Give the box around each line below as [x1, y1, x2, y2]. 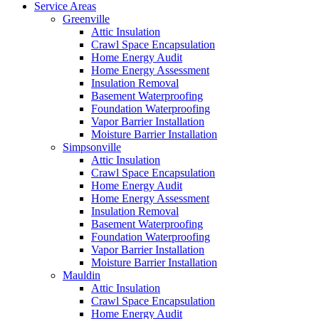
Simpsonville [63, 140, 121, 153]
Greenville [63, 12, 110, 25]
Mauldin [63, 268, 100, 281]
